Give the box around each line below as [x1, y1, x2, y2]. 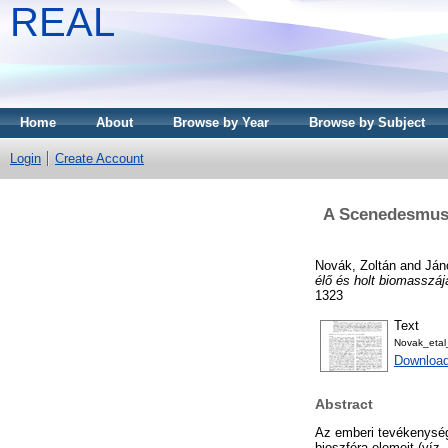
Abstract [315, 396, 373, 413]
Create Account [55, 151, 144, 166]
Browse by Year [173, 115, 269, 130]
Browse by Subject [309, 115, 425, 130]
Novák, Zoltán [315, 257, 396, 273]
